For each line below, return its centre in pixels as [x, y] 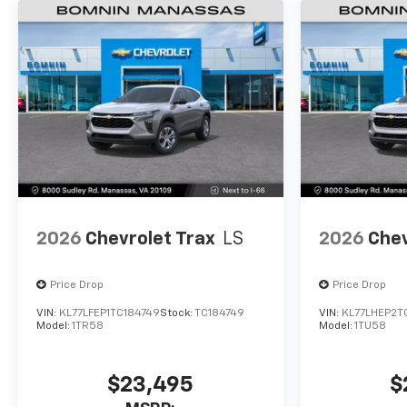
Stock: [177, 314]
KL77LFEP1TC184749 [109, 314]
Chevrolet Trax [150, 238]
